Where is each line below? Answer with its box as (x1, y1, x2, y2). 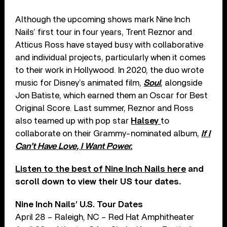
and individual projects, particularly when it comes (15, 53, 206, 62)
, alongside (161, 78, 203, 87)
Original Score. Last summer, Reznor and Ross (15, 103, 194, 112)
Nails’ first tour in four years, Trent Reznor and (15, 27, 193, 36)
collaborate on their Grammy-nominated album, (15, 129, 202, 138)
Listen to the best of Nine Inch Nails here (15, 164, 186, 173)
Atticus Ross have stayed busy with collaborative (15, 40, 204, 49)
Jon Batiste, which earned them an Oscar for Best (15, 91, 208, 100)
